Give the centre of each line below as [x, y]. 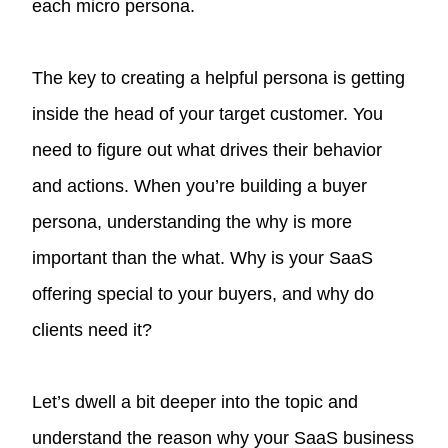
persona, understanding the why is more [192, 221]
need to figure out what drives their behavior [207, 149]
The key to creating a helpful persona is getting [219, 77]
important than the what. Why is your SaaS [203, 257]
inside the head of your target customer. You [208, 113]
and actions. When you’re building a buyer [200, 185]
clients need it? [92, 329]
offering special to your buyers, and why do [203, 293]
